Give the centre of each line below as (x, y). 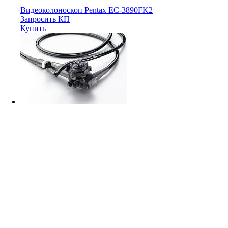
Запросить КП (45, 19)
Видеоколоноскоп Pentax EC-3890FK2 (87, 10)
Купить (33, 28)
